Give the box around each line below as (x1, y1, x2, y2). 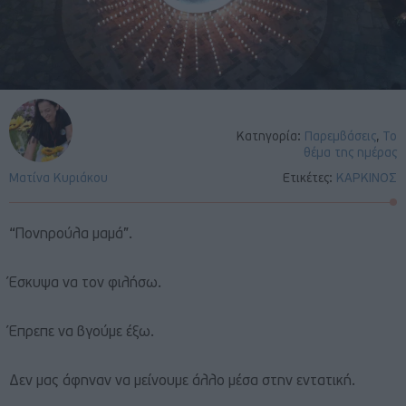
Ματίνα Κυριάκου (9, 172, 108, 187)
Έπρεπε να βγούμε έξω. (9, 325, 154, 341)
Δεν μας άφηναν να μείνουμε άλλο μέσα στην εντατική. (9, 374, 355, 390)
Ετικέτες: (283, 172, 336, 187)
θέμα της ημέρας (304, 147, 397, 161)
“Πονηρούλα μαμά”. (9, 227, 132, 243)
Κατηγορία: (237, 130, 301, 145)
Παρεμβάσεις (304, 130, 376, 145)
